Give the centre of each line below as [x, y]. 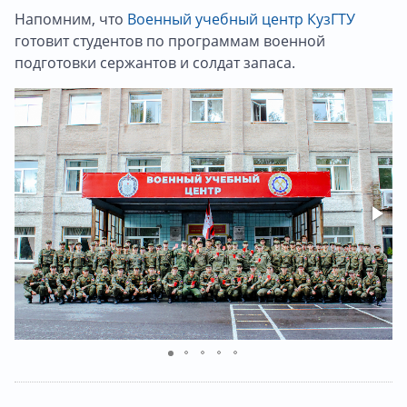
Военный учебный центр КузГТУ [241, 19]
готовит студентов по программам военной [170, 40]
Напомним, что [71, 19]
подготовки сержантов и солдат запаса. [155, 62]
